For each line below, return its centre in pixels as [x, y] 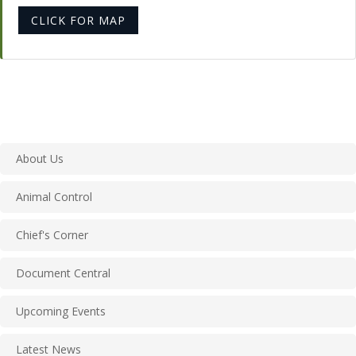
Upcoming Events [61, 311]
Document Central [63, 273]
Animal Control [54, 197]
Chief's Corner [52, 235]
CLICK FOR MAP [78, 20]
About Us [40, 159]
